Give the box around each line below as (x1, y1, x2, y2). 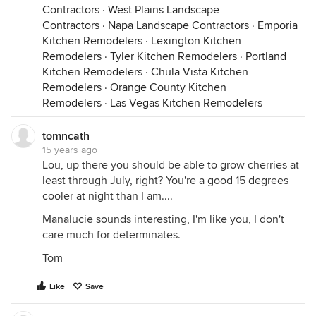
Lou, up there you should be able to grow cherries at (42, 157, 299, 172)
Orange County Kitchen (110, 80, 226, 95)
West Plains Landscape (108, 2, 219, 17)
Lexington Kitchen (151, 33, 241, 48)
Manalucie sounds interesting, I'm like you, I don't (42, 212, 284, 226)
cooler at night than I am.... (42, 188, 173, 203)
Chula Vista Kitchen (151, 64, 248, 79)
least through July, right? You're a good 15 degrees (42, 173, 288, 188)
